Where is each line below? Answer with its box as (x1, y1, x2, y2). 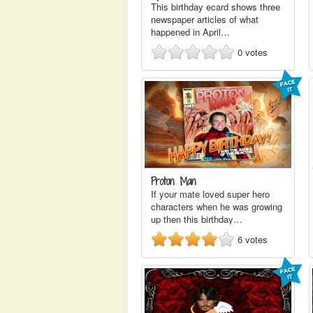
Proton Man (151, 174, 196, 189)
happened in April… (151, 25, 230, 38)
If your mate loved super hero (151, 187, 270, 201)
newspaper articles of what (151, 13, 259, 26)
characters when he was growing (151, 200, 282, 213)
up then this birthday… (151, 212, 242, 226)
